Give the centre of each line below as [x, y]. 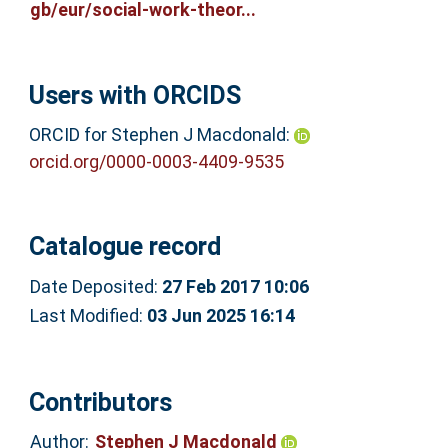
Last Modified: [88, 315]
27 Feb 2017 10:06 [235, 286]
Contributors [100, 402]
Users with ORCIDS [134, 96]
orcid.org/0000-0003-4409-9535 [156, 161]
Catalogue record [124, 247]
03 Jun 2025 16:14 [220, 315]
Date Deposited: [95, 286]
